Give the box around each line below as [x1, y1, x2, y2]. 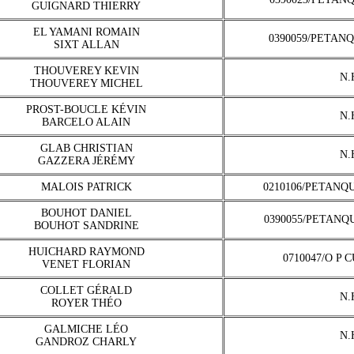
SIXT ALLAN [53, 39, 119, 51]
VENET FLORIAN [42, 258, 130, 270]
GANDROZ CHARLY [36, 336, 137, 348]
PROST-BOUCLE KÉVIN [26, 104, 146, 115]
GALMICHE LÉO [44, 323, 128, 335]
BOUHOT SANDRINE [33, 220, 139, 232]
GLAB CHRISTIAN [40, 142, 133, 154]
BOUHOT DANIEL [40, 207, 132, 219]
